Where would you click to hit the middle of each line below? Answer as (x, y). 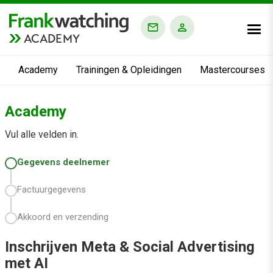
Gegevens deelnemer (63, 162)
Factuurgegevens (51, 190)
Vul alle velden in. (42, 134)
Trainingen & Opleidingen (129, 70)
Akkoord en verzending (63, 217)
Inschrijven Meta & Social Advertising (130, 247)
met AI (27, 263)
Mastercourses (232, 70)
